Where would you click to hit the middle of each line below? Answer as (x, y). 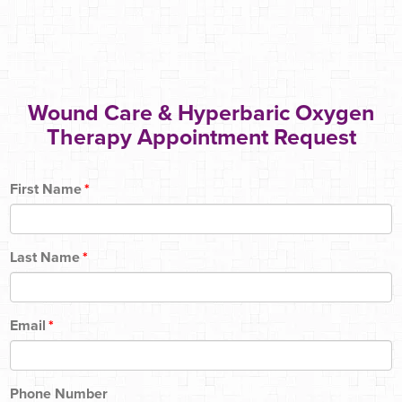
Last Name (45, 258)
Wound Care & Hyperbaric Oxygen (201, 114)
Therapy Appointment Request (201, 138)
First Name (46, 190)
